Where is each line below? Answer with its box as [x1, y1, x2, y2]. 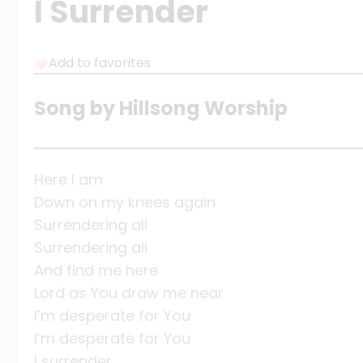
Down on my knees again [34, 192, 216, 213]
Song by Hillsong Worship [34, 95, 288, 122]
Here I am [34, 169, 103, 190]
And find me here [34, 260, 158, 281]
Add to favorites [49, 53, 151, 73]
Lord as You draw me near [34, 283, 224, 304]
